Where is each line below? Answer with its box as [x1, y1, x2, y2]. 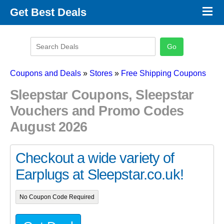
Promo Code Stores [10, 27, 72, 35]
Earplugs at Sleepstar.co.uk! [15, 166, 183, 182]
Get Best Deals [10, 6, 86, 18]
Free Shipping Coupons [121, 69, 206, 78]
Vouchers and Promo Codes [10, 103, 184, 119]
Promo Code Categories [10, 42, 86, 50]
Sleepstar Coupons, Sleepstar [10, 87, 194, 103]
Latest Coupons [10, 57, 60, 65]
